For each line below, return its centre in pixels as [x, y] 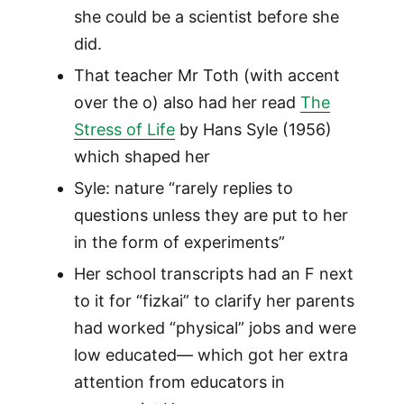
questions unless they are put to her [211, 216]
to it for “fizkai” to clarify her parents [214, 301]
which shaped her [142, 157]
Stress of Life [124, 130]
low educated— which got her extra [211, 355]
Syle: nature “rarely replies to [183, 188]
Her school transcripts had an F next [213, 274]
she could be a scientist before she [206, 17]
